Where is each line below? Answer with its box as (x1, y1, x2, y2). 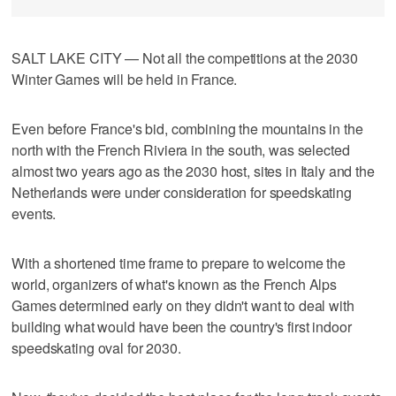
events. (11, 202, 57, 224)
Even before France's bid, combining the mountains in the (11, 118, 363, 139)
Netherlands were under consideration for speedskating (11, 181, 352, 202)
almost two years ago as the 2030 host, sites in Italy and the (11, 160, 375, 181)
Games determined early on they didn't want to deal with (11, 294, 354, 316)
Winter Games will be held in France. (11, 68, 238, 89)
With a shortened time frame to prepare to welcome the (11, 252, 346, 273)
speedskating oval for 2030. (11, 337, 181, 358)
